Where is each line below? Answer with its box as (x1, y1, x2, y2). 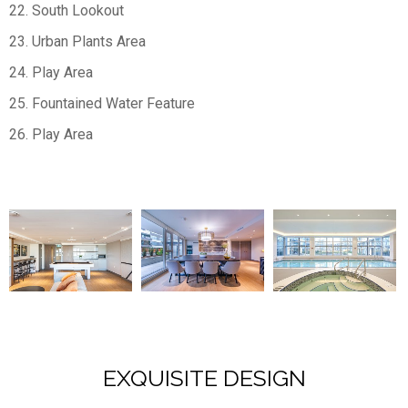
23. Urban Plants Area (9, 32, 146, 50)
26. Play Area (9, 125, 93, 143)
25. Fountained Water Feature (9, 94, 195, 112)
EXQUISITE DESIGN (102, 363, 306, 392)
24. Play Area (9, 63, 93, 81)
